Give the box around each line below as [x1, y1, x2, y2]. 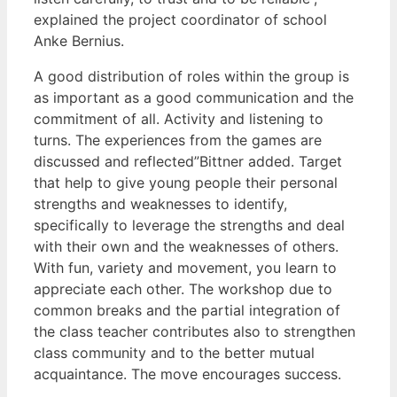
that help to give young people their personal [34, 173, 338, 191]
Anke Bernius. [34, 31, 124, 50]
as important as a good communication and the [34, 88, 354, 106]
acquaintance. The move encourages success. [34, 364, 341, 383]
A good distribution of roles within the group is [34, 66, 349, 85]
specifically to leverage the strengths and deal [34, 215, 345, 234]
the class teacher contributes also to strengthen [34, 322, 355, 340]
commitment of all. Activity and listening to [34, 109, 323, 128]
